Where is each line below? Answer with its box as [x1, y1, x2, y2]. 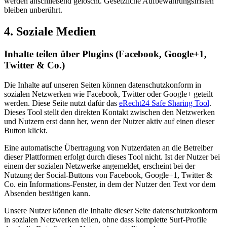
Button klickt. [4, 126, 48, 135]
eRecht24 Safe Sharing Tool [119, 98, 209, 107]
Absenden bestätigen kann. [4, 188, 90, 198]
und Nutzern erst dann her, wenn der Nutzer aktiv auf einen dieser [4, 117, 214, 126]
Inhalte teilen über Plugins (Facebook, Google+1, [4, 49, 207, 60]
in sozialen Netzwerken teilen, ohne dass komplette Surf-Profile [4, 215, 207, 224]
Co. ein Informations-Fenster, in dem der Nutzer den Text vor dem [4, 179, 215, 188]
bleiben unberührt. [4, 6, 62, 15]
